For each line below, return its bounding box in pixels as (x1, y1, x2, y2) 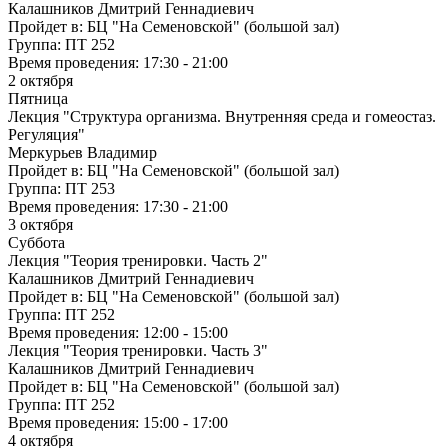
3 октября (8, 216, 73, 234)
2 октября (8, 72, 73, 90)
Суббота (8, 234, 65, 252)
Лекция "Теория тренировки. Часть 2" (8, 252, 268, 270)
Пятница (8, 90, 68, 108)
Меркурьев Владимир (8, 144, 157, 162)
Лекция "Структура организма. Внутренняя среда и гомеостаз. (8, 108, 436, 126)
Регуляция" (8, 126, 85, 144)
